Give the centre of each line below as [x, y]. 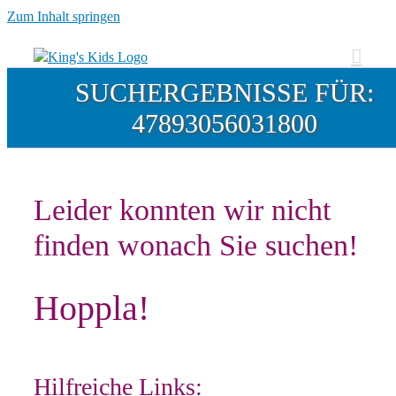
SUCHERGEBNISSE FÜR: [225, 92]
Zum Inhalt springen [64, 16]
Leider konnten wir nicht [182, 210]
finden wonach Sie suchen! [196, 245]
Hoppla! [91, 308]
